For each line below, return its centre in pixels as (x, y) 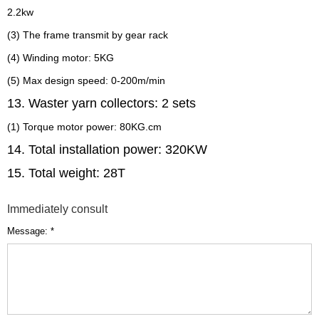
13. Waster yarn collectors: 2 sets (101, 103)
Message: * (31, 231)
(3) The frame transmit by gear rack (88, 35)
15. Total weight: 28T (66, 173)
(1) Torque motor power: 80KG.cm (84, 127)
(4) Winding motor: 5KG (61, 58)
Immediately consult (57, 209)
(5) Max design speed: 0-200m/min (86, 80)
